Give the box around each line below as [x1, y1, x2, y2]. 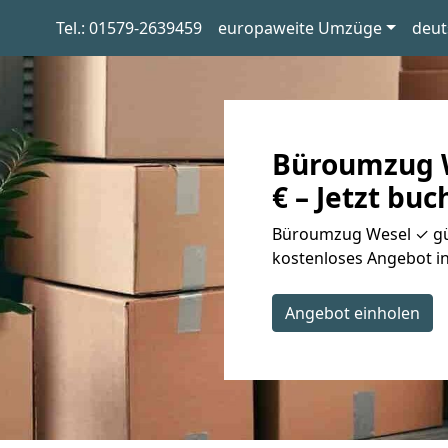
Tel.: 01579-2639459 [55, 17, 202, 39]
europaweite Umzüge [217, 17, 382, 39]
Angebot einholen [285, 302, 420, 324]
